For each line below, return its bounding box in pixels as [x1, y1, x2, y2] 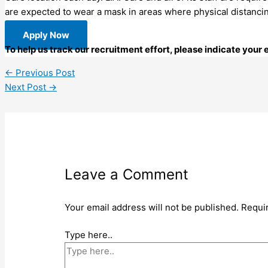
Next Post [5, 81, 48, 93]
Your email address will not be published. [65, 201, 239, 213]
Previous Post [13, 66, 75, 78]
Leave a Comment [65, 165, 189, 183]
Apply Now [23, 29, 69, 41]
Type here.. [65, 229, 113, 241]
